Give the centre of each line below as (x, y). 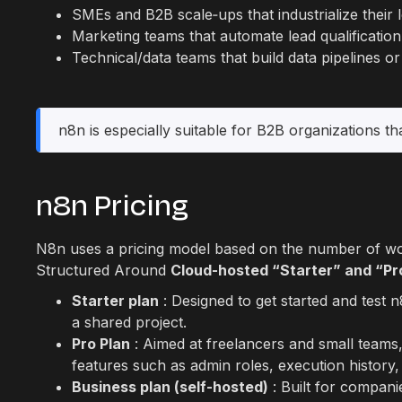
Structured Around (103, 270)
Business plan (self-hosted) (170, 387)
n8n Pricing (112, 205)
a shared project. (129, 322)
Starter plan (115, 301)
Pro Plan (101, 344)
